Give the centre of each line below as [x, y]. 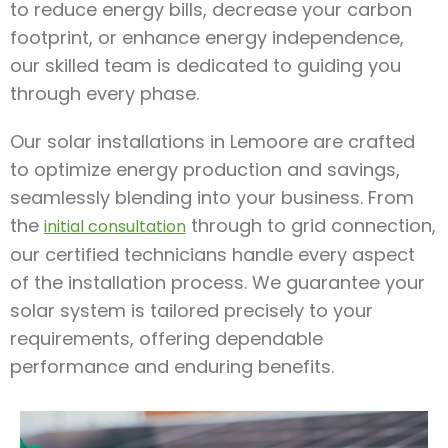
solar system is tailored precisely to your [191, 310]
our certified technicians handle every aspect [212, 254]
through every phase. [104, 93]
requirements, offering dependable [166, 338]
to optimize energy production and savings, [205, 169]
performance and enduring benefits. [172, 366]
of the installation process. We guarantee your [217, 282]
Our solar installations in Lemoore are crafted [212, 141]
